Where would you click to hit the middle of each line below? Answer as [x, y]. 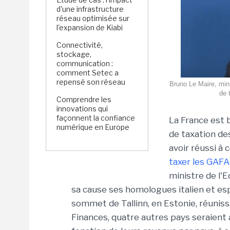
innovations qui [82, 109]
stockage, [74, 54]
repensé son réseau [91, 82]
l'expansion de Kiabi [90, 27]
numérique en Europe [93, 127]
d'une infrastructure [90, 9]
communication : [85, 63]
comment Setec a [88, 73]
